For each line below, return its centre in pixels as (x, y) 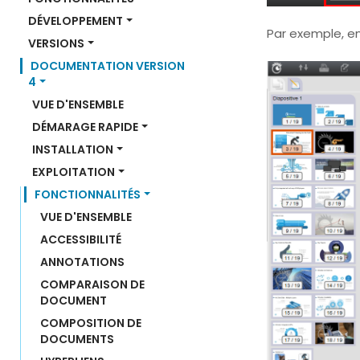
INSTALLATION (73, 149)
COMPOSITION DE (92, 323)
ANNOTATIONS (82, 262)
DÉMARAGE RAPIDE (85, 127)
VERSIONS (56, 43)
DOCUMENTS (77, 339)
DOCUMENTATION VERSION (109, 66)
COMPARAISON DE (94, 284)
